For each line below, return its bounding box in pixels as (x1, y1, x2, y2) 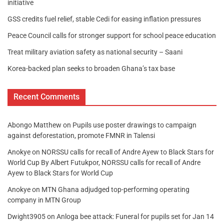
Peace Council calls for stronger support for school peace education (7, 31, 216, 40)
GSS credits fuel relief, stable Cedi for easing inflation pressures (7, 15, 201, 23)
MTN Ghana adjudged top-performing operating (41, 185, 189, 194)
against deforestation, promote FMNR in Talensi (7, 131, 155, 140)
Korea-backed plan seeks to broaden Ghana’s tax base (7, 64, 175, 73)
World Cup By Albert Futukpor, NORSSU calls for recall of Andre (7, 158, 200, 167)
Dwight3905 (7, 212, 45, 221)
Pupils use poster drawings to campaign (72, 121, 196, 129)
